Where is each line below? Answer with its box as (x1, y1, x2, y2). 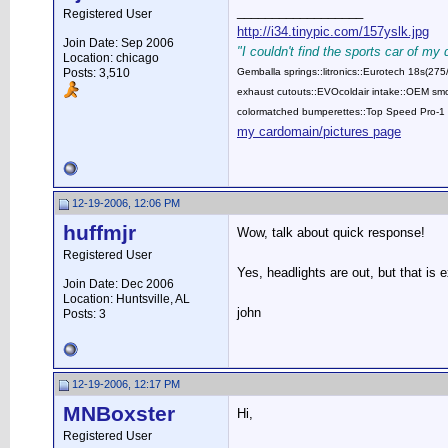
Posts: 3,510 (63, 66, 130, 80)
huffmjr (63, 221, 136, 245)
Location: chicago (63, 51, 159, 65)
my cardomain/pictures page (237, 124, 401, 139)
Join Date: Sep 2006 (63, 36, 174, 50)
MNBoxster (63, 402, 175, 426)
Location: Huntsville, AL (63, 292, 190, 306)
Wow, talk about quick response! (237, 225, 425, 240)
